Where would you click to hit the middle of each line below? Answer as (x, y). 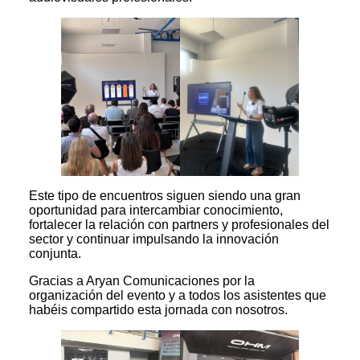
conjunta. (55, 253)
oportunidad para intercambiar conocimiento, (156, 210)
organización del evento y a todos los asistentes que (178, 295)
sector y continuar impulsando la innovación (154, 239)
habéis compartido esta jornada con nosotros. (158, 309)
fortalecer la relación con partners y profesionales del (179, 224)
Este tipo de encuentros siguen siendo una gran (165, 195)
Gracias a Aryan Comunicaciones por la (142, 280)
